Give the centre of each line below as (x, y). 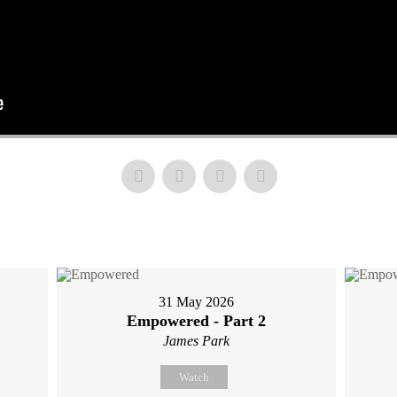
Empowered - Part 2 (197, 321)
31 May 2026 (197, 302)
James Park (197, 341)
